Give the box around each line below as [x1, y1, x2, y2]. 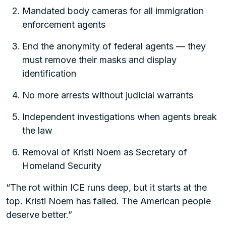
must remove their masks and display [22, 54, 177, 65]
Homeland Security [22, 160, 101, 171]
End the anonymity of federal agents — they [22, 41, 206, 51]
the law [22, 125, 52, 136]
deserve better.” [6, 209, 72, 220]
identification [22, 68, 76, 79]
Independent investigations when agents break [22, 111, 217, 122]
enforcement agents [22, 19, 105, 30]
